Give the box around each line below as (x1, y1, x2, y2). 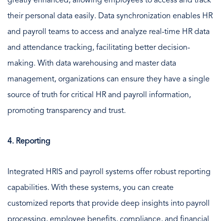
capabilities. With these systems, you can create (7, 184, 174, 192)
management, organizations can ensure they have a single (7, 75, 210, 83)
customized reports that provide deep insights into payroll (7, 199, 210, 208)
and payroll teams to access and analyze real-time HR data (7, 28, 210, 36)
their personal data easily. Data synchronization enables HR (7, 12, 213, 20)
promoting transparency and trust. (7, 107, 126, 115)
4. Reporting (7, 137, 50, 146)
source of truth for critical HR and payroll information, (7, 91, 191, 99)
